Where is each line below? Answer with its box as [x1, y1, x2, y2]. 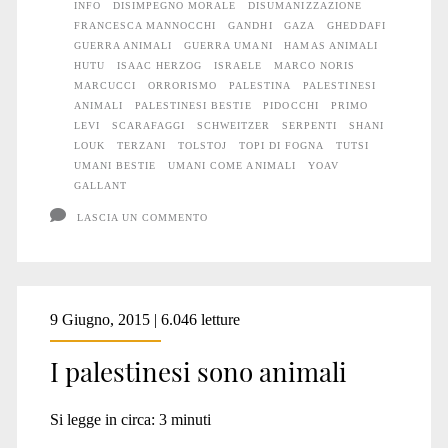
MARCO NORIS [274, 59, 356, 71]
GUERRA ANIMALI [73, 39, 173, 51]
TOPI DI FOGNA [238, 139, 325, 151]
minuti [170, 410, 211, 428]
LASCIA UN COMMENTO [76, 211, 209, 223]
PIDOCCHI [263, 99, 319, 111]
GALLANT [73, 179, 128, 191]
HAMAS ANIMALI [284, 39, 378, 51]
